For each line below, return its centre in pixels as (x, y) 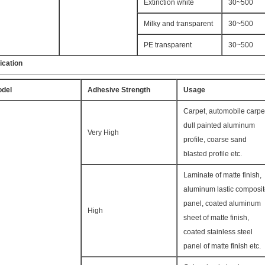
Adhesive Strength (119, 90)
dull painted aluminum (219, 125)
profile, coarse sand (215, 140)
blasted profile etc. (213, 154)
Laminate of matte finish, (222, 175)
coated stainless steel (218, 232)
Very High (103, 132)
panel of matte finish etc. (222, 246)
